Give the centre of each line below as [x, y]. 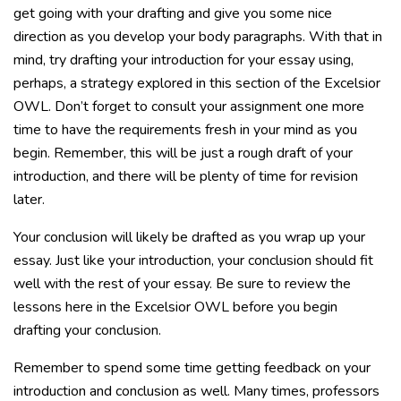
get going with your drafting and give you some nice [173, 13]
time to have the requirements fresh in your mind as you [185, 130]
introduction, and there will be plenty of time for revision [186, 176]
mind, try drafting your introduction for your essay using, [183, 60]
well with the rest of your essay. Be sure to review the [182, 284]
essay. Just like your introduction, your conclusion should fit [193, 260]
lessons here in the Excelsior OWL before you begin [175, 307]
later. [29, 200]
